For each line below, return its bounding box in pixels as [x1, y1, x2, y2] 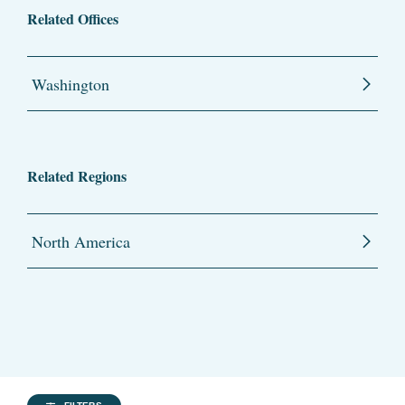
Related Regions [27, 165, 127, 187]
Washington [32, 73, 109, 96]
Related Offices [27, 8, 118, 30]
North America [32, 231, 130, 253]
